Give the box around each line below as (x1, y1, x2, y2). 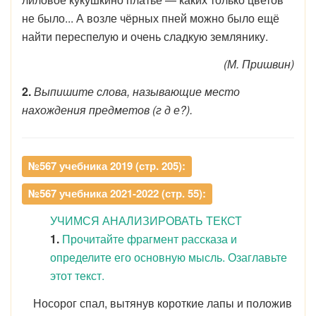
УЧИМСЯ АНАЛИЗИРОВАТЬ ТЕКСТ (50, 212, 242, 229)
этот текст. (50, 267, 104, 284)
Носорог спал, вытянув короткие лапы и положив (22, 295, 292, 311)
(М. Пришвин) (224, 56, 294, 72)
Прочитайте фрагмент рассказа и (62, 231, 237, 247)
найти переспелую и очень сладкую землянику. (22, 28, 268, 44)
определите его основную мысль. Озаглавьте (50, 249, 287, 265)
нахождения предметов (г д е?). (22, 102, 193, 118)
